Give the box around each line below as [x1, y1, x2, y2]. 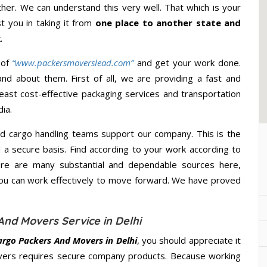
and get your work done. [136, 57, 241, 69]
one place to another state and [95, 17, 241, 29]
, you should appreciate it [136, 234, 241, 247]
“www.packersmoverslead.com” [12, 57, 134, 69]
